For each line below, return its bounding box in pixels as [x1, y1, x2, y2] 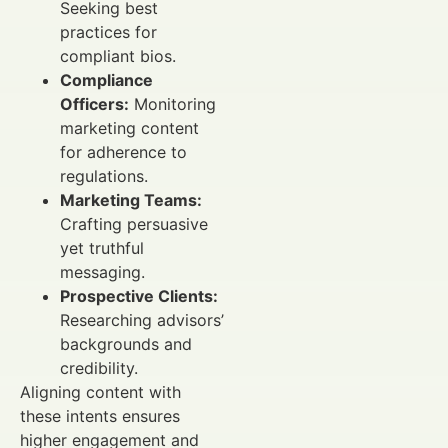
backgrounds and [60, 334, 192, 355]
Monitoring [129, 94, 216, 115]
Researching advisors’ [60, 310, 224, 331]
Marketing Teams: [60, 190, 202, 211]
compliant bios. [60, 46, 176, 67]
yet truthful [60, 238, 144, 259]
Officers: [60, 94, 129, 115]
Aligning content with [20, 382, 181, 403]
